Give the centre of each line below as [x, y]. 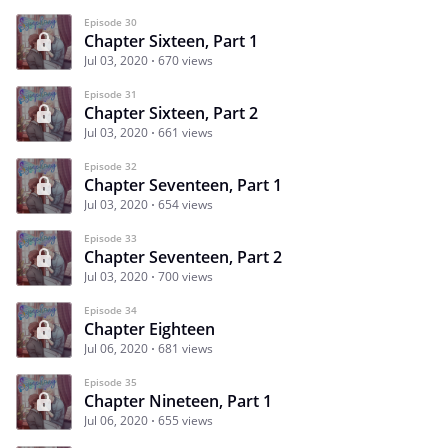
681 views [185, 348]
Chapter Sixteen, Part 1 [171, 40]
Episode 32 [110, 165]
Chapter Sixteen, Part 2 [171, 112]
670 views [185, 60]
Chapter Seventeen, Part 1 [183, 184]
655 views [185, 420]
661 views [185, 132]
